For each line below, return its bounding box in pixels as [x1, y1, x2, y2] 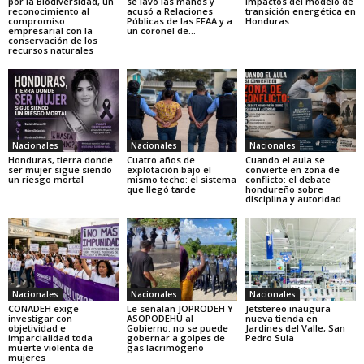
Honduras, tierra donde [8, 153, 113, 166]
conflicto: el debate [245, 172, 331, 185]
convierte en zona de [245, 162, 340, 175]
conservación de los [8, 34, 97, 47]
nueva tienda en [245, 311, 318, 324]
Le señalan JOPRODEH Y [126, 301, 233, 314]
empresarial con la [8, 24, 93, 37]
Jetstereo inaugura [245, 301, 331, 314]
